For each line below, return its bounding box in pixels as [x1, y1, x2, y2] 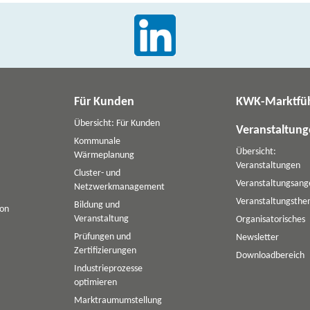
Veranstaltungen [236, 161, 300, 171]
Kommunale [74, 136, 120, 147]
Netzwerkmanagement [74, 182, 165, 192]
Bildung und [74, 200, 120, 210]
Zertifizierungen [74, 246, 136, 256]
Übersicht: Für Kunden [74, 118, 160, 129]
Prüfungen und [74, 232, 131, 242]
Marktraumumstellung [74, 295, 162, 306]
